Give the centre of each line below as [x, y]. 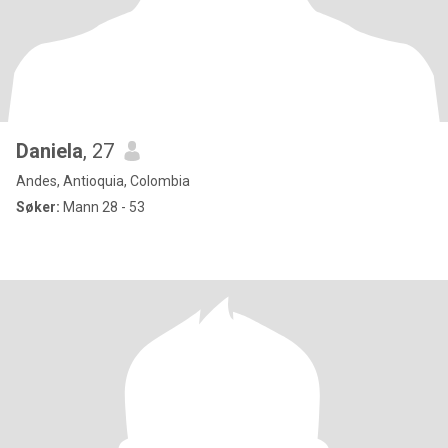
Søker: [38, 207]
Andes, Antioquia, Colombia [103, 181]
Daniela [49, 151]
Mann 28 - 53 [102, 207]
